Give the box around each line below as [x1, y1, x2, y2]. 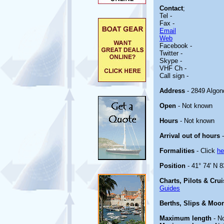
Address [159, 87, 185, 94]
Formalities [159, 147, 194, 154]
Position [159, 162, 185, 169]
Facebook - [159, 42, 192, 49]
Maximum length [159, 214, 211, 222]
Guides [159, 184, 180, 192]
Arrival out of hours [159, 132, 220, 139]
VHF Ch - [159, 64, 186, 72]
